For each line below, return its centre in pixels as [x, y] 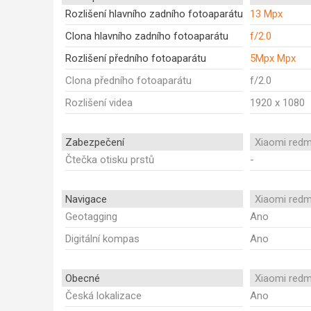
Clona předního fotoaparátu [128, 81]
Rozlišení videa [99, 103]
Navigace [86, 199]
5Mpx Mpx [273, 58]
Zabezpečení [95, 142]
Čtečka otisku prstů [110, 160]
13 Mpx [266, 14]
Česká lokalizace [103, 296]
